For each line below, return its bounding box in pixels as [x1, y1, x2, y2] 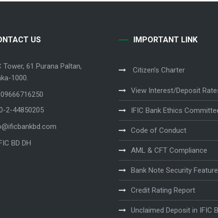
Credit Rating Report [131, 185, 195, 195]
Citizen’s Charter [131, 65, 185, 74]
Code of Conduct [131, 126, 186, 135]
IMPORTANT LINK [133, 35, 198, 44]
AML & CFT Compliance [131, 145, 207, 155]
